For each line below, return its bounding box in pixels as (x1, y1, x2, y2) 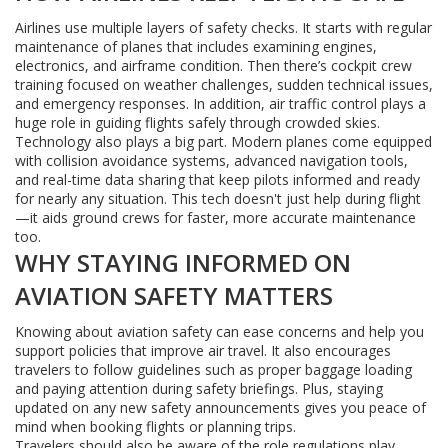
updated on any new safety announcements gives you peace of (15, 398, 426, 417)
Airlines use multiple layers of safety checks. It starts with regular (15, 18, 432, 37)
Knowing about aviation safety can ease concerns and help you (15, 322, 424, 341)
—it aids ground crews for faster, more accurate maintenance (15, 208, 416, 227)
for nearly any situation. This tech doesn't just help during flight (15, 189, 421, 208)
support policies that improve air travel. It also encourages (15, 341, 391, 360)
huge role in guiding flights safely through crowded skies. (15, 113, 380, 132)
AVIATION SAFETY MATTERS (15, 279, 333, 312)
